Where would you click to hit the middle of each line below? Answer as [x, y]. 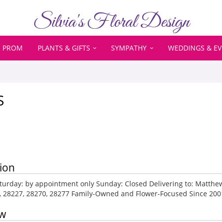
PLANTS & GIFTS [64, 48]
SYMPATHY [129, 48]
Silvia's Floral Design [111, 22]
